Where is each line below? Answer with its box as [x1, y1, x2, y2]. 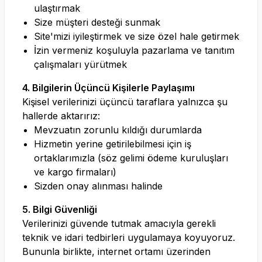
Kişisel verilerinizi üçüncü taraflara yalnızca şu [22, 96, 227, 108]
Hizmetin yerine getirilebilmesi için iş [34, 138, 191, 150]
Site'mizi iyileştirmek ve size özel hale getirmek [34, 30, 239, 42]
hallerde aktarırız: [22, 110, 100, 122]
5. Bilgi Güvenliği [22, 204, 97, 215]
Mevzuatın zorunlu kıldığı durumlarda [34, 124, 202, 136]
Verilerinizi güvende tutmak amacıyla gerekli [22, 218, 216, 229]
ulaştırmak [34, 2, 80, 14]
